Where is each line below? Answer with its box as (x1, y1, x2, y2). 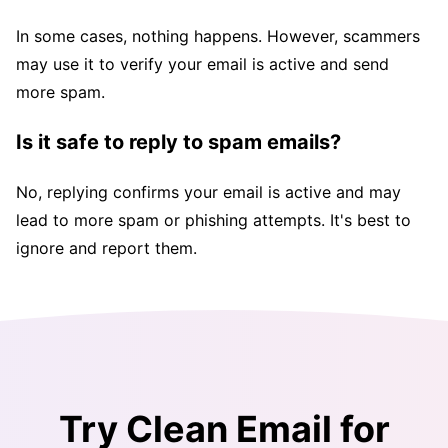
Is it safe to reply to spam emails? (16, 130, 341, 155)
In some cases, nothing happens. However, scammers (16, 26, 420, 47)
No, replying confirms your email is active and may (16, 182, 401, 203)
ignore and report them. (16, 238, 197, 259)
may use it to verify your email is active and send (16, 54, 389, 75)
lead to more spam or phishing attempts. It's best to (16, 210, 411, 231)
